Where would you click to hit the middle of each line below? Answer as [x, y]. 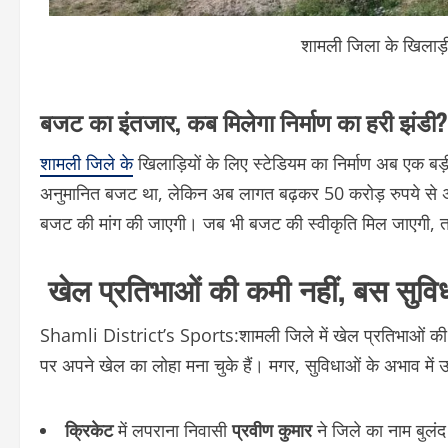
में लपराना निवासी [172, 429]
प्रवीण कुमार [272, 429]
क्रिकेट [89, 429]
